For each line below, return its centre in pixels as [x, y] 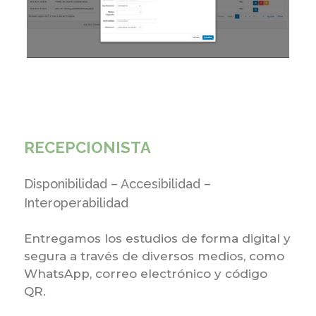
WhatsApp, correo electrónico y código [145, 273]
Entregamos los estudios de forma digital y [157, 238]
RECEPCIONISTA [87, 147]
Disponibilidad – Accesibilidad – [117, 183]
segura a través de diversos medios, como [154, 256]
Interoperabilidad [76, 202]
